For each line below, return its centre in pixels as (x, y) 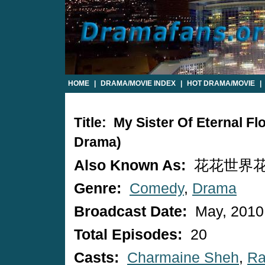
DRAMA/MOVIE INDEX (138, 83)
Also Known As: (132, 165)
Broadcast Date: (132, 211)
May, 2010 (227, 211)
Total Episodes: (130, 235)
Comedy (157, 188)
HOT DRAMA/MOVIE (221, 83)
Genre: (100, 188)
